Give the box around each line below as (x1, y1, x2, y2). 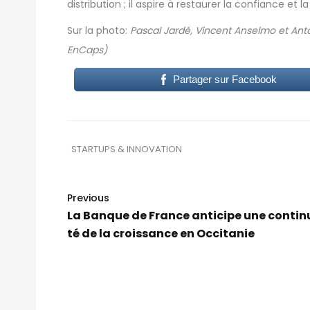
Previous (67, 191, 109, 206)
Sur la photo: (67, 24, 130, 38)
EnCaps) (67, 43, 107, 57)
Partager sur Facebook (172, 73, 277, 86)
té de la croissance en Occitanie (67, 226, 255, 242)
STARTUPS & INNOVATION (71, 143, 182, 156)
